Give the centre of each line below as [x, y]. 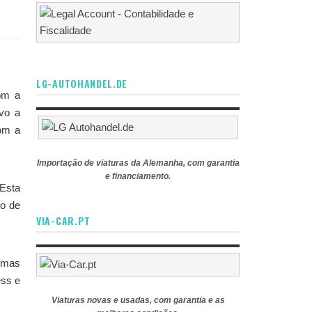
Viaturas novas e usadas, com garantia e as [138, 300]
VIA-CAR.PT [63, 220]
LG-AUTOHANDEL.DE [82, 83]
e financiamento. [138, 176]
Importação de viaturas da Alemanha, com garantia [138, 163]
